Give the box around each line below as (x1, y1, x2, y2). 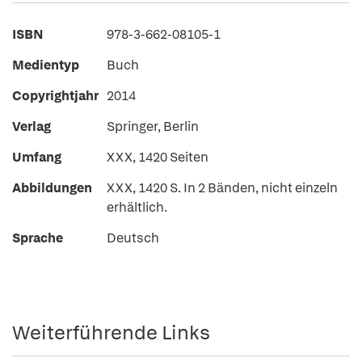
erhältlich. (107, 199, 167, 216)
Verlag (12, 118, 51, 135)
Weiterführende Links (12, 320, 210, 345)
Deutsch (107, 229, 159, 246)
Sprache (12, 229, 63, 246)
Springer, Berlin (107, 118, 199, 135)
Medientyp (12, 57, 79, 74)
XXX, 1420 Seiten (107, 149, 208, 166)
